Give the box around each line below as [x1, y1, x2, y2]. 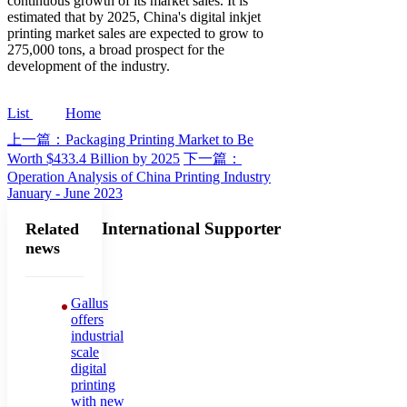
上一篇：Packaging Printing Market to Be [7, 132, 253, 148]
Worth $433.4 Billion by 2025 [7, 151, 180, 167]
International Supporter [101, 218, 281, 238]
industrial [71, 328, 124, 344]
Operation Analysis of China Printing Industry [7, 169, 271, 185]
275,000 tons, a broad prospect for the [7, 42, 224, 58]
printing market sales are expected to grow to [7, 25, 263, 42]
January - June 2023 [7, 185, 123, 202]
